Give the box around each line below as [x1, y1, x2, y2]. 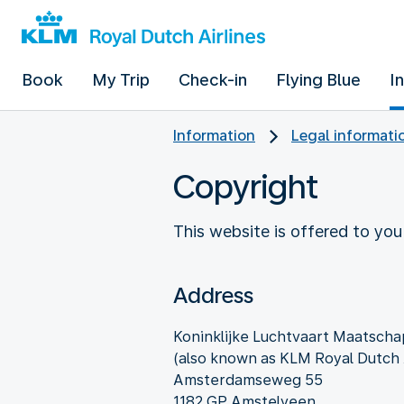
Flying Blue [276, 70, 361, 89]
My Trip [92, 70, 150, 89]
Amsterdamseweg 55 [173, 371, 323, 389]
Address [173, 281, 253, 308]
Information [173, 127, 255, 144]
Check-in [179, 70, 247, 89]
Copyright [173, 167, 318, 207]
